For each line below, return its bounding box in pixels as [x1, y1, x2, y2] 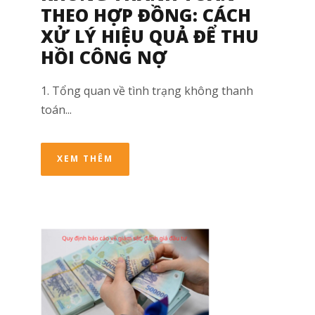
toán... [41, 102, 72, 118]
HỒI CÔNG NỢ [41, 45, 167, 70]
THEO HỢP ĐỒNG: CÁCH [41, 3, 251, 27]
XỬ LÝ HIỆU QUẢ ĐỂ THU [41, 24, 259, 49]
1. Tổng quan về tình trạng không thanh [41, 83, 253, 99]
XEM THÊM [57, 153, 113, 165]
